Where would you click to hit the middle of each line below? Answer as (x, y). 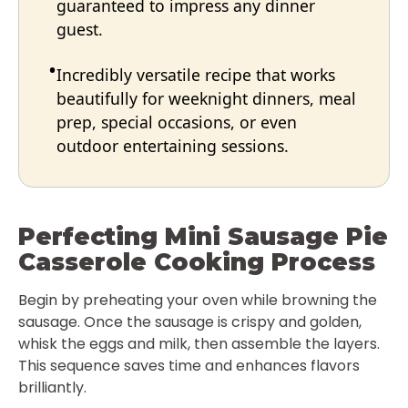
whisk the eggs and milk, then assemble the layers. (199, 343)
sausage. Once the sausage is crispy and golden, (190, 321)
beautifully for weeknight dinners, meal (206, 98)
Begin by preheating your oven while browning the (198, 300)
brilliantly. (52, 387)
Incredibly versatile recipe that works (196, 74)
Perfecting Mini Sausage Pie (203, 236)
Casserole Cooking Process (197, 262)
